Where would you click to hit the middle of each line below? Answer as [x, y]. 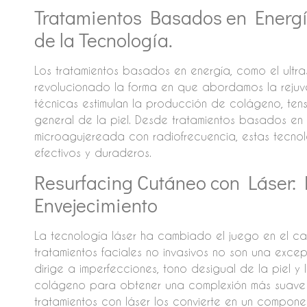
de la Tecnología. [103, 40]
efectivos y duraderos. [93, 153]
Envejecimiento [96, 205]
